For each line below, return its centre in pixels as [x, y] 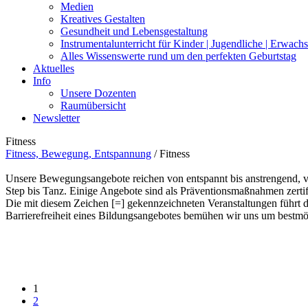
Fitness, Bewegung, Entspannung [78, 154]
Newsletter [56, 118]
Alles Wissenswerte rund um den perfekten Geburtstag [178, 56]
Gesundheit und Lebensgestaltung [134, 31]
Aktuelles [54, 68]
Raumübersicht [93, 106]
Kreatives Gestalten [103, 19]
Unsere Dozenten [98, 93]
